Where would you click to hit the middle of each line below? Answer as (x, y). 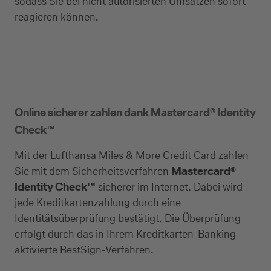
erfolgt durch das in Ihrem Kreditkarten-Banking (125, 234)
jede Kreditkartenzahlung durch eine (98, 202)
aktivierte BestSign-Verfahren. (84, 250)
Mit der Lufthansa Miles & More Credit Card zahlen (132, 155)
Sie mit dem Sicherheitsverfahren (93, 171)
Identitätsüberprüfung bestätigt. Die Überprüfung (128, 218)
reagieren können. (58, 17)
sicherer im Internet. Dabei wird (169, 187)
